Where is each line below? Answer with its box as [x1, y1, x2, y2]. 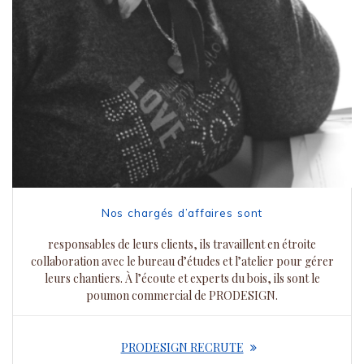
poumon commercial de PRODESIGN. [86, 288, 278, 304]
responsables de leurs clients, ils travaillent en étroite [48, 236, 316, 253]
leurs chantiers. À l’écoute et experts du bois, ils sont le [44, 271, 320, 287]
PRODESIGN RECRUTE [120, 340, 244, 356]
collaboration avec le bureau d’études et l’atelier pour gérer [30, 253, 334, 270]
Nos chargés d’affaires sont [101, 206, 263, 220]
